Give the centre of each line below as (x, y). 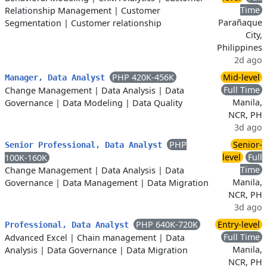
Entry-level (239, 224)
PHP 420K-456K (143, 77)
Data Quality (157, 103)
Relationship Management (58, 10)
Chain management (117, 237)
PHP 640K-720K (167, 224)
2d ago (248, 60)
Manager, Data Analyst (57, 77)
